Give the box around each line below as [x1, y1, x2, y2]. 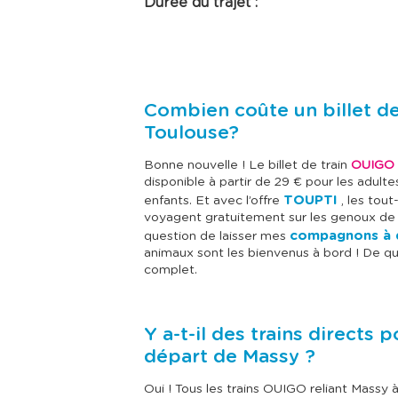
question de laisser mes [144, 230, 290, 243]
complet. [144, 264, 197, 277]
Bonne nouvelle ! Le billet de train [144, 159, 351, 172]
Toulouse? [144, 123, 239, 143]
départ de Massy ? [144, 347, 315, 367]
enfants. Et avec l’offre [144, 195, 283, 208]
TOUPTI [283, 194, 338, 208]
